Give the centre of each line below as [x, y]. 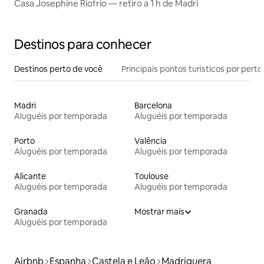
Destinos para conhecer [83, 45]
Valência [151, 141]
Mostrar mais [159, 212]
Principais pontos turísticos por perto [192, 69]
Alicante [30, 176]
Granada [31, 212]
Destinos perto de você [58, 69]
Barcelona [153, 106]
